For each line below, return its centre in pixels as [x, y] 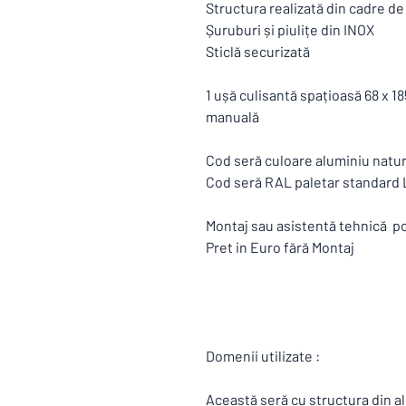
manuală [232, 116]
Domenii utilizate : [264, 356]
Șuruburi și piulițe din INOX [291, 29]
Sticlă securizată [258, 51]
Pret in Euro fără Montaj [281, 247]
